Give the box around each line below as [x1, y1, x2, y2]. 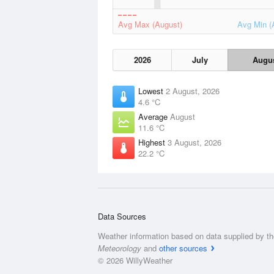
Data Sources [98, 210, 146, 222]
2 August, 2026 [166, 85, 220, 97]
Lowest [138, 85, 166, 97]
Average [138, 111, 170, 122]
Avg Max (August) [118, 18, 182, 30]
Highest [138, 136, 168, 148]
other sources [159, 242, 207, 254]
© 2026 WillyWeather [98, 254, 172, 266]
